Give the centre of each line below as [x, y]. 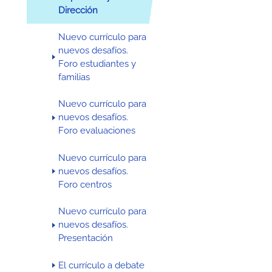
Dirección [78, 10]
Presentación [86, 238]
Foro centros [85, 184]
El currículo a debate [102, 265]
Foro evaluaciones [97, 131]
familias [74, 77]
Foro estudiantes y [97, 64]
